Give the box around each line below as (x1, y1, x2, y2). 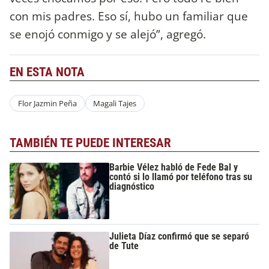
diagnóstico (109, 180, 155, 192)
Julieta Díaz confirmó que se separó (109, 231, 250, 243)
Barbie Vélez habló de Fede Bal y (109, 161, 238, 173)
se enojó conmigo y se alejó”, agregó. (10, 25, 206, 42)
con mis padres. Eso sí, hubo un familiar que (10, 7, 248, 24)
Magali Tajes (93, 97, 137, 109)
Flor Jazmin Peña (17, 97, 77, 109)
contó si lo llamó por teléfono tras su (109, 171, 253, 183)
